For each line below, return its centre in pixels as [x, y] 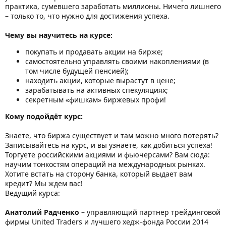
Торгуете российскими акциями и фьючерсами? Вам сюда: [107, 154]
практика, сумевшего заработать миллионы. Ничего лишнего [113, 6]
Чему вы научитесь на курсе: [59, 35]
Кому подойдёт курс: [44, 116]
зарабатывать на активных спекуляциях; [97, 90]
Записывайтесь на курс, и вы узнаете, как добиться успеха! [109, 145]
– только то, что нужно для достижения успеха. [87, 16]
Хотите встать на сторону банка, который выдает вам [99, 174]
